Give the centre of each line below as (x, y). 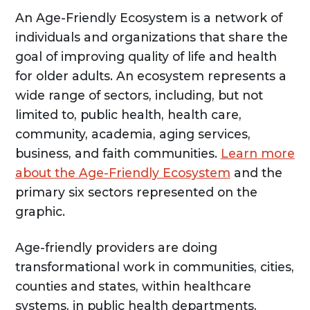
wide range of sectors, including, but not (139, 95)
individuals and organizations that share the (151, 37)
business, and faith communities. (118, 154)
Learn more (257, 154)
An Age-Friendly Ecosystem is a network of (148, 18)
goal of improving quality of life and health (146, 57)
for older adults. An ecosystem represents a (151, 76)
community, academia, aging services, (133, 134)
